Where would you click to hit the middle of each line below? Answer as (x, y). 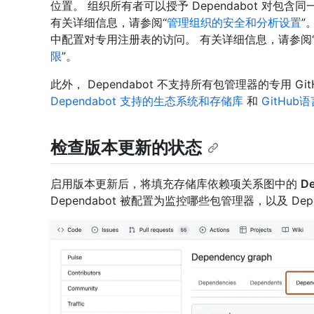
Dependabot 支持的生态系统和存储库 (147, 101)
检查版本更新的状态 (126, 147)
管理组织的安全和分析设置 (234, 22)
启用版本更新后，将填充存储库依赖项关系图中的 (176, 183)
